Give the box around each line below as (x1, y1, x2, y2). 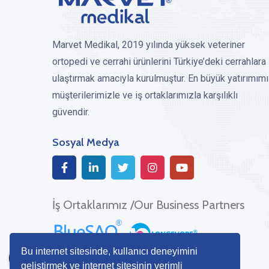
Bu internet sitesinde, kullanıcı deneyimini (21, 246, 198, 256)
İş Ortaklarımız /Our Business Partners (52, 198, 244, 212)
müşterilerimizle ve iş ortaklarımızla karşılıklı (52, 89, 238, 101)
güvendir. (52, 106, 89, 118)
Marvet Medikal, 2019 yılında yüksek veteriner (52, 39, 245, 50)
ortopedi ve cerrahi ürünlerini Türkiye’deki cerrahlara (52, 56, 266, 67)
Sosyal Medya (52, 136, 119, 149)
